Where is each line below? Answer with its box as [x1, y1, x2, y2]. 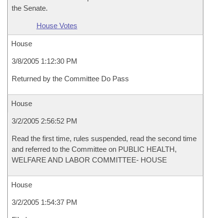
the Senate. [12, 4, 48, 12]
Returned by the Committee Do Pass [12, 74, 129, 83]
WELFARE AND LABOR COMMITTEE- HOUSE [12, 156, 167, 164]
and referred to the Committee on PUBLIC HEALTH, [12, 145, 177, 153]
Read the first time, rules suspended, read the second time [12, 134, 197, 143]
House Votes [36, 21, 77, 30]
